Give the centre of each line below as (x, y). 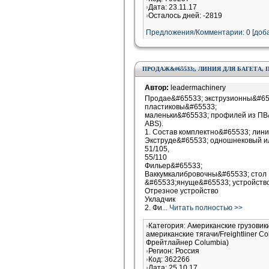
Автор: (158, 88)
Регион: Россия (174, 251)
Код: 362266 (169, 259)
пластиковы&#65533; (181, 107)
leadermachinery (198, 88)
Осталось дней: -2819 (185, 16)
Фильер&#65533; (174, 166)
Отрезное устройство (182, 191)
